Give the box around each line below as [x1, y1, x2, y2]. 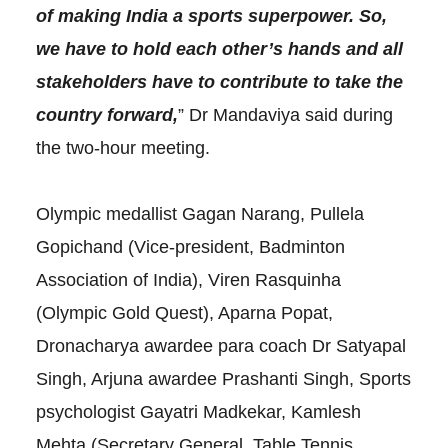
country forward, [35, 104, 178, 125]
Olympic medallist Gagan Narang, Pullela [35, 203, 364, 224]
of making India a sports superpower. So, [35, 5, 387, 26]
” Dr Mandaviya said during [177, 104, 393, 125]
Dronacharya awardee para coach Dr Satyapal [35, 335, 406, 356]
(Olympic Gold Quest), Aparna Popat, [35, 302, 333, 323]
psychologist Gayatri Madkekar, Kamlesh [35, 401, 361, 422]
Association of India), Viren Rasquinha [35, 269, 341, 290]
